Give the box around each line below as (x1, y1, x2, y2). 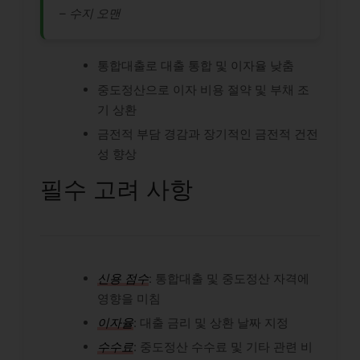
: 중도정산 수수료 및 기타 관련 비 (133, 339, 313, 355)
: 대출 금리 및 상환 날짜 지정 (133, 315, 288, 331)
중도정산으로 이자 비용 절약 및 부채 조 (97, 82, 309, 98)
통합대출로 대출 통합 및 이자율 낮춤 (97, 58, 294, 74)
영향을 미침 (97, 291, 161, 307)
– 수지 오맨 (59, 6, 121, 22)
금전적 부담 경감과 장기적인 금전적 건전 (97, 126, 318, 142)
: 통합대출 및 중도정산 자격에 (149, 271, 309, 287)
